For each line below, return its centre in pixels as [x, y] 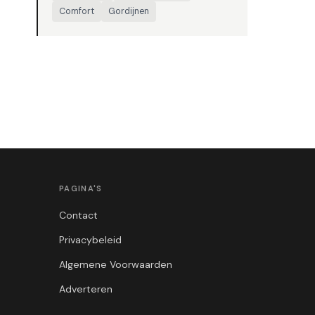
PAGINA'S [81, 188]
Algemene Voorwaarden [116, 264]
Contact [78, 215]
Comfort [77, 11]
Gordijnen [129, 11]
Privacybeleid [90, 240]
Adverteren [86, 289]
